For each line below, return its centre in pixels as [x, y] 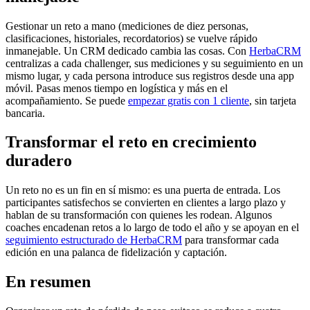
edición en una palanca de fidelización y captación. [116, 253]
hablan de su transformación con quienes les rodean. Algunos [139, 215]
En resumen [48, 282]
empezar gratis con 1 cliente [189, 100]
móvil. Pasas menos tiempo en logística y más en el [117, 88]
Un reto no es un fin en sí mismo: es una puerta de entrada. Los [143, 190]
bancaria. [25, 113]
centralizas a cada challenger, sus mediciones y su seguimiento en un [154, 63]
